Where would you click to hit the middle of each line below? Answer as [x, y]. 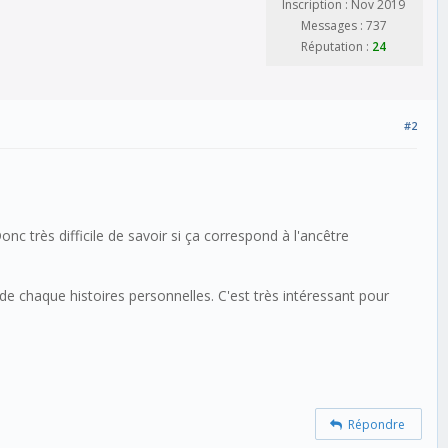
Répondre [374, 424]
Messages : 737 [343, 26]
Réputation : [336, 47]
